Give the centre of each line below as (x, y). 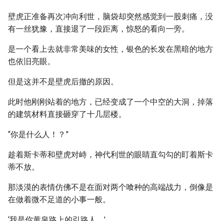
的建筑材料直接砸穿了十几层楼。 (67, 114)
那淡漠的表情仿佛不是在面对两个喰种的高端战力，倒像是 (110, 187)
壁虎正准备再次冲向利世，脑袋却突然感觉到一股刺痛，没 (110, 17)
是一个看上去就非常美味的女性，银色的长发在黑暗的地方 (110, 49)
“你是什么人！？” (38, 134)
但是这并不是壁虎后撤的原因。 (63, 82)
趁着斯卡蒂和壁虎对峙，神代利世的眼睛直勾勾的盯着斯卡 (110, 155)
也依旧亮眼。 (32, 61)
